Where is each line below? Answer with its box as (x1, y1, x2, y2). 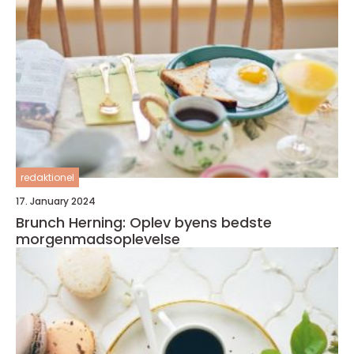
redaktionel (21, 171, 74, 185)
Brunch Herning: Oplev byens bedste (16, 213, 272, 233)
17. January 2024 (16, 194, 96, 209)
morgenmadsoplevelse (16, 229, 180, 250)
